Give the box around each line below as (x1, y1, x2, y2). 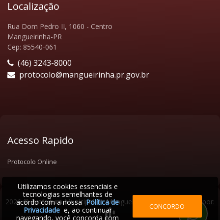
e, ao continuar (59, 205, 112, 215)
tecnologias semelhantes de (23, 190, 112, 199)
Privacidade (23, 205, 60, 215)
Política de (86, 197, 119, 207)
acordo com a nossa (16, 197, 86, 207)
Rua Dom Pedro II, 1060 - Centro (7, 21, 112, 31)
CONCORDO (149, 201, 185, 211)
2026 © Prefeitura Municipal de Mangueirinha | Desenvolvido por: (5, 196, 215, 206)
